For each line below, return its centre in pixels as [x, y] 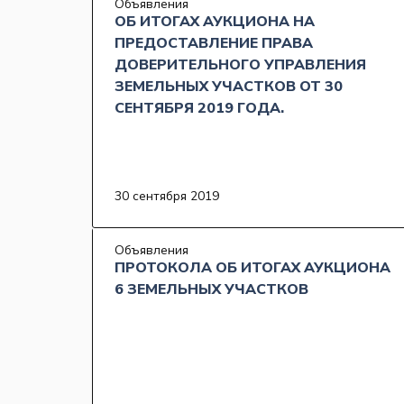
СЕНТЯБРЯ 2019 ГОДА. [199, 109]
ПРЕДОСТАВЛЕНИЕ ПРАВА [214, 44]
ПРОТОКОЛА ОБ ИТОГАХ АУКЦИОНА [252, 268]
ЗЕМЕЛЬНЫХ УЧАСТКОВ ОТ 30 [229, 87]
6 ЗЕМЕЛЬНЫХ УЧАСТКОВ [211, 290]
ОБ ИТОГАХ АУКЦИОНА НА [215, 22]
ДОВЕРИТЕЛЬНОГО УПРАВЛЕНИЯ [240, 65]
